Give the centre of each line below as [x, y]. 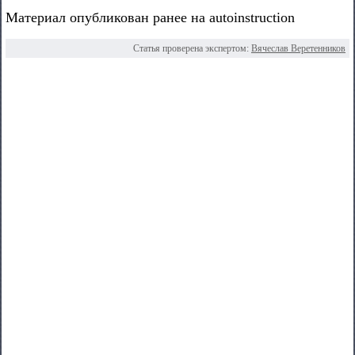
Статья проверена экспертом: [192, 49]
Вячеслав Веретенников [298, 49]
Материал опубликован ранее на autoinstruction [150, 18]
